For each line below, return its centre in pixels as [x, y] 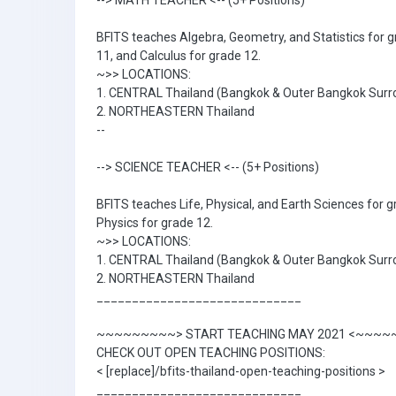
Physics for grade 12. [155, 223]
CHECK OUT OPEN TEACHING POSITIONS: [211, 353]
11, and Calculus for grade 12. [179, 56]
